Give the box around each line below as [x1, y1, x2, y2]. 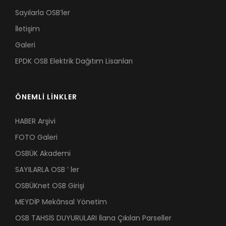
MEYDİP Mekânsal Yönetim [15, 197, 107, 207]
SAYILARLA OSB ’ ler [15, 164, 79, 175]
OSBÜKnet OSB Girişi [15, 181, 84, 191]
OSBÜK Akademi [15, 148, 71, 158]
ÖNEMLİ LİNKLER [15, 92, 77, 102]
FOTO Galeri [15, 132, 58, 142]
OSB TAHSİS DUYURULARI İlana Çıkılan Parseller [15, 213, 172, 223]
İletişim [15, 24, 40, 34]
